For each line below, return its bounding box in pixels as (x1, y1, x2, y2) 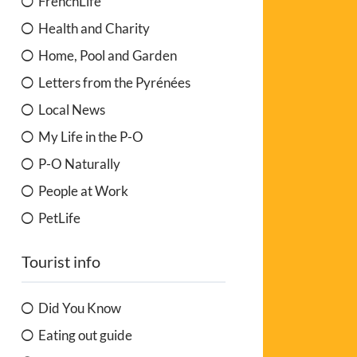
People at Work (38, 182, 129, 199)
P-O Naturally (38, 155, 121, 172)
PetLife (38, 209, 81, 226)
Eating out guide (38, 326, 133, 343)
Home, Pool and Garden (38, 46, 178, 64)
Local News (38, 100, 106, 118)
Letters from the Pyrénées (38, 73, 191, 91)
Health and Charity (38, 19, 151, 37)
